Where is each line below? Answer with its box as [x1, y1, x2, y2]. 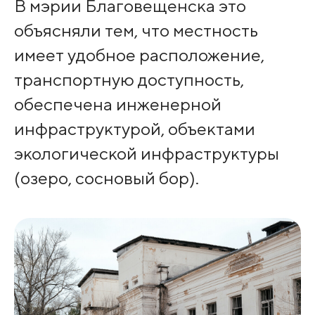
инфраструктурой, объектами [13, 117, 255, 139]
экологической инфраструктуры [13, 142, 279, 164]
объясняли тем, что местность [13, 19, 258, 41]
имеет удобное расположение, [13, 44, 264, 65]
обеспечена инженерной [13, 93, 221, 115]
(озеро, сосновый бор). [13, 167, 199, 188]
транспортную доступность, [13, 68, 244, 90]
